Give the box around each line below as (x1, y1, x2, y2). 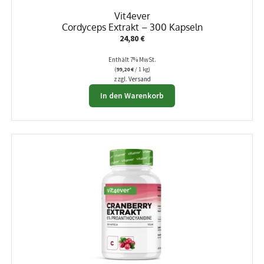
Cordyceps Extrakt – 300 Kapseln (61, 21, 203, 34)
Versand (128, 75, 151, 84)
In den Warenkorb (100, 90, 164, 101)
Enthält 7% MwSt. (108, 55, 156, 64)
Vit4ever (114, 9, 150, 22)
